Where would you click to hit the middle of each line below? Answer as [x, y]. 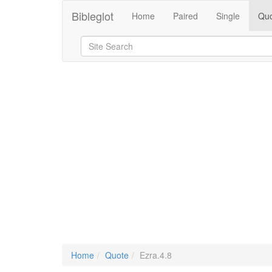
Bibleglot [93, 16]
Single [228, 16]
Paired [185, 16]
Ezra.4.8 [156, 255]
